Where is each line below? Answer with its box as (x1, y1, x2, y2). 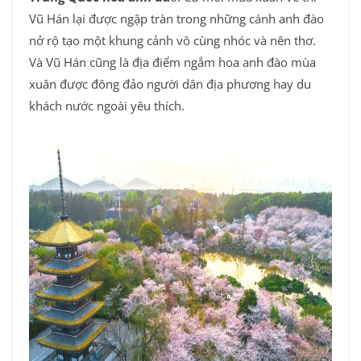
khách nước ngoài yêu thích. (29, 98, 185, 114)
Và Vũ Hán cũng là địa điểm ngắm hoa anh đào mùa (29, 54, 316, 71)
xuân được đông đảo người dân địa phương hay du (29, 76, 311, 93)
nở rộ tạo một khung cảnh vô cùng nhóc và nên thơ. (29, 32, 316, 49)
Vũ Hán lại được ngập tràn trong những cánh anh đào (29, 10, 324, 27)
